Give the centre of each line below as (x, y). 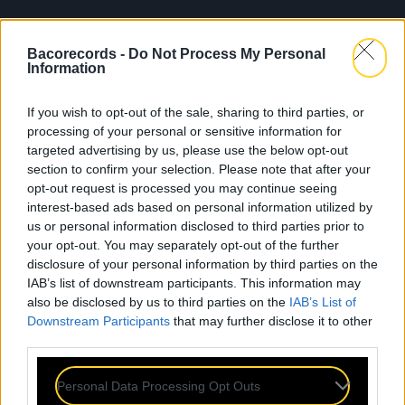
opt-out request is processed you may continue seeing (182, 188)
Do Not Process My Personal (227, 53)
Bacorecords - (78, 53)
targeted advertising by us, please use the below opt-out (188, 150)
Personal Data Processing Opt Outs (159, 386)
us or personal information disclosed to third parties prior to (196, 226)
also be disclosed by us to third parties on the (158, 301)
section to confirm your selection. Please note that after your (199, 169)
